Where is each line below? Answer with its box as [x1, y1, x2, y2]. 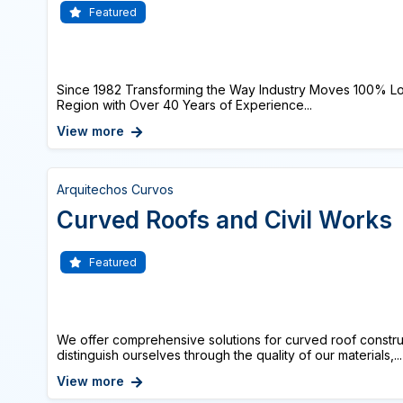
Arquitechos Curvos [57, 182, 174, 197]
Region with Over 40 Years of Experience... [57, 97, 312, 112]
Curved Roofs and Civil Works [57, 206, 392, 234]
